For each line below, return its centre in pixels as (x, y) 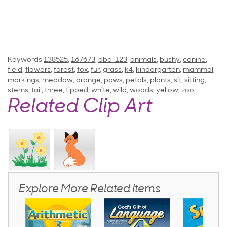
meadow (58, 80)
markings (23, 80)
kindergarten (158, 70)
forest (64, 70)
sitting (195, 80)
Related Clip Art (80, 108)
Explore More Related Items (90, 189)
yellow (167, 90)
